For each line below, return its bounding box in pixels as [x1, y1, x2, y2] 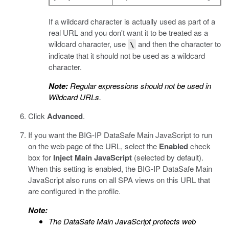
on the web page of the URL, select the [28, 141, 159, 151]
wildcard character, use [49, 38, 128, 49]
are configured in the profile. [28, 186, 121, 196]
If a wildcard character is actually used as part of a [49, 16, 215, 27]
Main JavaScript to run [135, 129, 212, 140]
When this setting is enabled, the [28, 163, 138, 174]
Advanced [47, 110, 83, 122]
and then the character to [136, 38, 221, 49]
